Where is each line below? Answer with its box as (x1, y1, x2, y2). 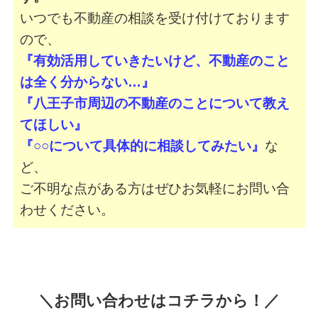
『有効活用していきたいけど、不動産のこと (19, 53, 290, 69)
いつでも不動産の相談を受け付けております (19, 11, 290, 26)
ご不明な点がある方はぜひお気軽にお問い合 (19, 181, 290, 197)
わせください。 (19, 202, 114, 218)
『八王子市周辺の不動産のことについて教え (19, 96, 290, 111)
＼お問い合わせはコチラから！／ (38, 292, 280, 310)
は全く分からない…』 (19, 75, 155, 90)
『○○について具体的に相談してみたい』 (19, 138, 265, 154)
